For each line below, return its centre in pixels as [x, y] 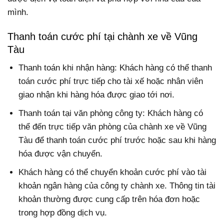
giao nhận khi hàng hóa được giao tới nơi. [97, 94]
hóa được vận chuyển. [61, 154]
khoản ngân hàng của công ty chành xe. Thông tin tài [117, 186]
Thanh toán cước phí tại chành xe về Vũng [102, 36]
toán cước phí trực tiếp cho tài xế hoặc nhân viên [111, 81]
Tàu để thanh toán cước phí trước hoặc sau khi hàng [117, 140]
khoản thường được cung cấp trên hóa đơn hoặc [109, 199]
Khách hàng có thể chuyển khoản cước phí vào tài [113, 172]
